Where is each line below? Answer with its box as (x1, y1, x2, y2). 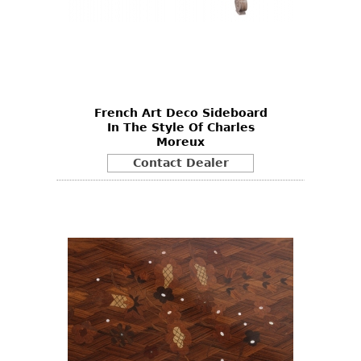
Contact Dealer (132, 156, 229, 170)
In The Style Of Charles (106, 120, 255, 134)
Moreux (156, 135, 205, 148)
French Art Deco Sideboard (93, 106, 268, 119)
